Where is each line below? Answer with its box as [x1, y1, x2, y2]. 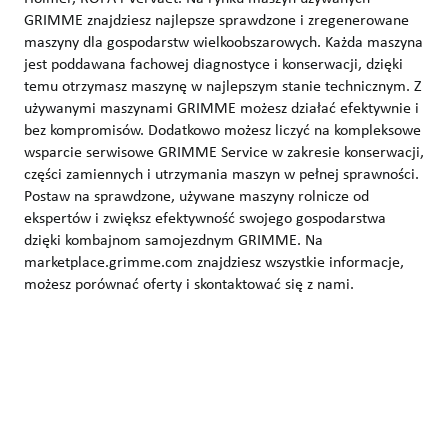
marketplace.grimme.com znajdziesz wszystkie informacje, [24, 251, 404, 272]
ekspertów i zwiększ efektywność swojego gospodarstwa [24, 207, 386, 228]
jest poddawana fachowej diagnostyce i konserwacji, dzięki [24, 53, 403, 74]
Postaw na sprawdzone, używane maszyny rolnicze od [24, 185, 369, 206]
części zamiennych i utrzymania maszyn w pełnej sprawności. [24, 163, 419, 184]
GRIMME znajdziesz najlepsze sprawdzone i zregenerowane [24, 9, 409, 30]
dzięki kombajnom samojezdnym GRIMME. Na [24, 229, 323, 250]
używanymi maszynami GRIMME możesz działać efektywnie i [24, 97, 419, 118]
